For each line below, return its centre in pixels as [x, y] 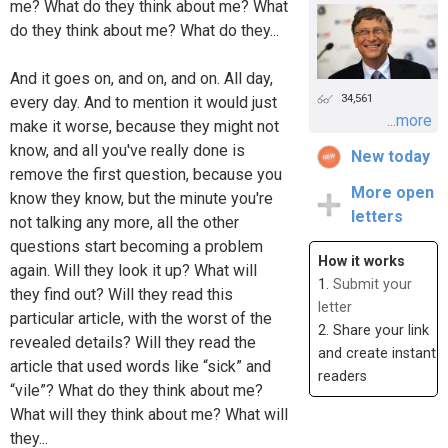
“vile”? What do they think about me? [136, 390]
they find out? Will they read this [121, 294]
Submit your [372, 285]
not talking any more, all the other [124, 222]
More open [392, 193]
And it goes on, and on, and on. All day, [141, 78]
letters [376, 217]
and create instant [376, 354]
